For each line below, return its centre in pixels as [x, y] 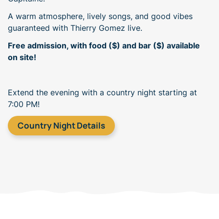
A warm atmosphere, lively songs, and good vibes [100, 16]
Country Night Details [61, 125]
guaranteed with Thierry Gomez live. [75, 28]
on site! [22, 57]
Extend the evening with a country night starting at [102, 92]
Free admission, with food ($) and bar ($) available [104, 45]
